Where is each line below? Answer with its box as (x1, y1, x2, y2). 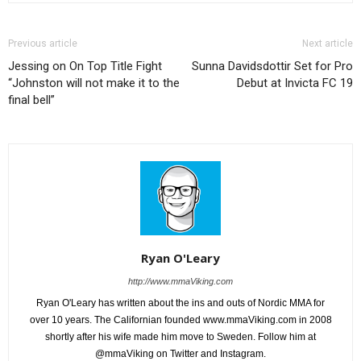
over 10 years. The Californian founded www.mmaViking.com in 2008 (29, 314, 332, 326)
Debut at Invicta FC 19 (237, 75, 353, 90)
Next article (302, 37, 353, 49)
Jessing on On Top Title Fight (8, 58, 162, 73)
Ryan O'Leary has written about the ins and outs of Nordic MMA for (36, 297, 325, 309)
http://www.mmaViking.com (128, 276, 233, 287)
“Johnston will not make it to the (8, 75, 180, 90)
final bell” (8, 92, 55, 107)
